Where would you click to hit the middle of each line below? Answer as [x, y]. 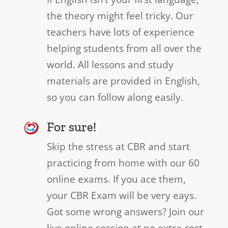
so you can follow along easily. [115, 97]
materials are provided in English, [123, 81]
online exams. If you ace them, [116, 179]
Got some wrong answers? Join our [125, 211]
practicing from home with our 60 [123, 163]
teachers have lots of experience [120, 32]
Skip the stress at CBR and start [118, 146]
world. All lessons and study [110, 64]
